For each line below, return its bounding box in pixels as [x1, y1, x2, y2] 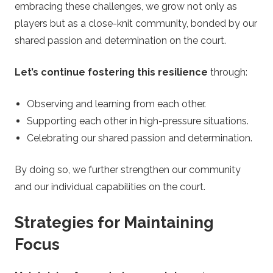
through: [208, 66, 247, 79]
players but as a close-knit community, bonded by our [15, 18, 257, 30]
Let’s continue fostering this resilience [15, 66, 208, 79]
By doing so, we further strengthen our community [15, 164, 241, 176]
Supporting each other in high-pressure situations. [27, 115, 249, 127]
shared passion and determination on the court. [15, 35, 226, 47]
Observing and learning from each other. [27, 98, 206, 110]
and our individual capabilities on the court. [15, 181, 205, 193]
